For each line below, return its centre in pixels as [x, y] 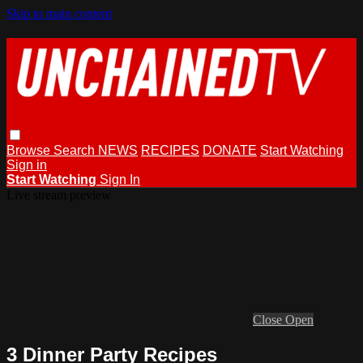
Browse [30, 150]
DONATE [230, 150]
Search [76, 150]
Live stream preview [59, 194]
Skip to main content [59, 13]
